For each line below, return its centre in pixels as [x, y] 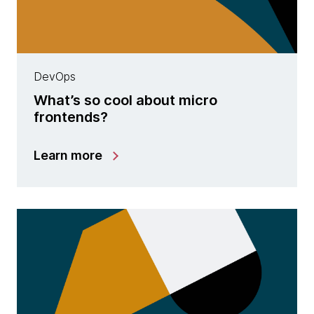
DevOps [55, 76]
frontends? [71, 117]
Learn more [68, 155]
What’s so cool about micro [125, 100]
